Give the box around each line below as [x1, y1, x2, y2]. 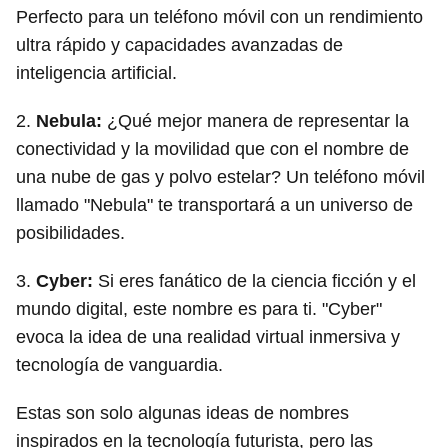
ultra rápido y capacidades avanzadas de [16, 35, 343, 55]
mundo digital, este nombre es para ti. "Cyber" [16, 299, 382, 319]
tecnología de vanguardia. [16, 355, 223, 375]
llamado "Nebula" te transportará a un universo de [16, 195, 413, 215]
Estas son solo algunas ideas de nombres [16, 403, 349, 423]
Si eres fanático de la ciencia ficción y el [93, 271, 416, 291]
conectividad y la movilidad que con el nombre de [16, 139, 409, 159]
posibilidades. [16, 223, 125, 243]
